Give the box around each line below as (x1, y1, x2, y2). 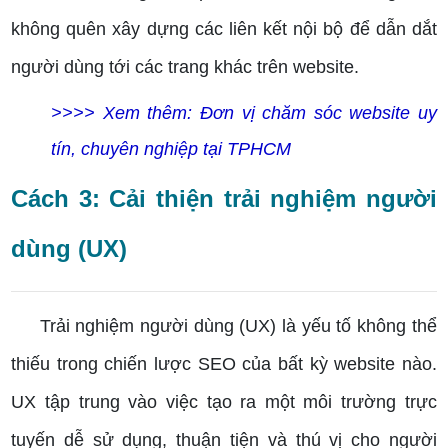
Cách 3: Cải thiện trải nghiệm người (11, 185, 437, 213)
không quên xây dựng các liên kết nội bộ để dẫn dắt (11, 19, 437, 40)
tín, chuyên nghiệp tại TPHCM (51, 139, 292, 160)
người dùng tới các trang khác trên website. (11, 57, 360, 78)
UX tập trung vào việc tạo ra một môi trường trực (11, 392, 437, 413)
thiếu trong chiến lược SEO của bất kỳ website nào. (11, 354, 437, 375)
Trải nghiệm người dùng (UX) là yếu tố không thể (11, 316, 437, 337)
